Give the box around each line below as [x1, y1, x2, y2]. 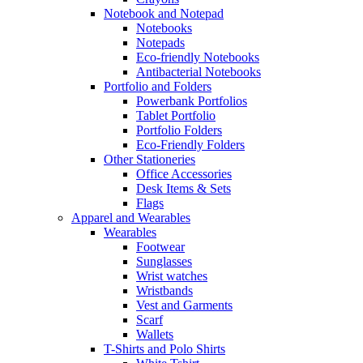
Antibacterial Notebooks [136, 64, 261, 79]
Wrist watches [136, 268, 207, 283]
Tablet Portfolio [136, 108, 216, 122]
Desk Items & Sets [136, 181, 231, 195]
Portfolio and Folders [104, 79, 211, 93]
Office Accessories [136, 166, 232, 181]
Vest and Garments [136, 297, 233, 312]
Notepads [136, 35, 185, 49]
